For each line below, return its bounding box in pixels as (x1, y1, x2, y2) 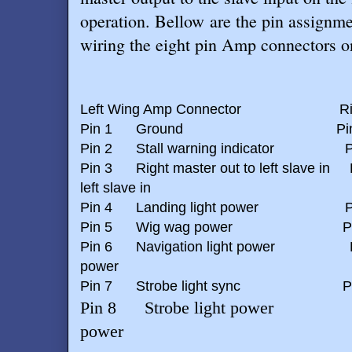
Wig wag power (136, 219, 233, 235)
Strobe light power (145, 298, 273, 317)
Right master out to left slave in (136, 160, 330, 176)
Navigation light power (136, 239, 275, 255)
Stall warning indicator (136, 141, 274, 156)
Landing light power (136, 200, 258, 215)
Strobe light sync (136, 278, 240, 294)
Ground (136, 121, 183, 137)
